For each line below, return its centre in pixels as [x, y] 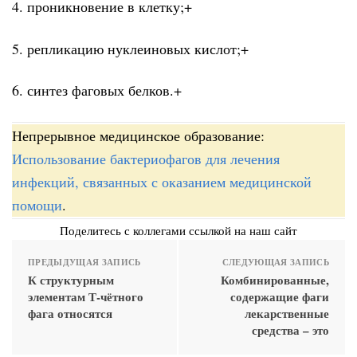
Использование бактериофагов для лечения [146, 158]
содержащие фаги [280, 296]
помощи [37, 204]
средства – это [290, 330]
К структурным [71, 279]
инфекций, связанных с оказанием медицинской [162, 181]
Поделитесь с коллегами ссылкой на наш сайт [178, 230]
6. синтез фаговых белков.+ [97, 90]
